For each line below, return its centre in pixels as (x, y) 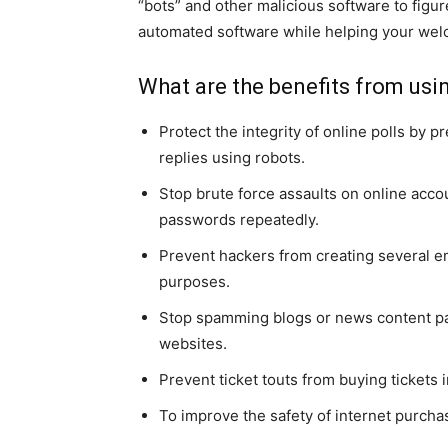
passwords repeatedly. (239, 219)
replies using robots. (232, 157)
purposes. (194, 281)
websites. (193, 343)
